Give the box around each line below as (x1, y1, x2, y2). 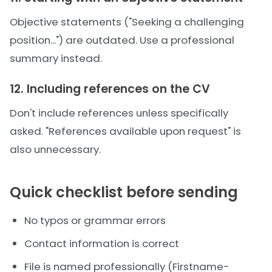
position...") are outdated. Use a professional (10, 33, 234, 47)
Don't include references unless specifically (10, 106, 228, 120)
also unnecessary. (10, 142, 101, 157)
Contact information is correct (24, 236, 179, 251)
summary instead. (10, 51, 102, 66)
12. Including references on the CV (10, 81, 210, 97)
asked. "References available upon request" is (10, 124, 241, 138)
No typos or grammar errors (24, 213, 166, 228)
